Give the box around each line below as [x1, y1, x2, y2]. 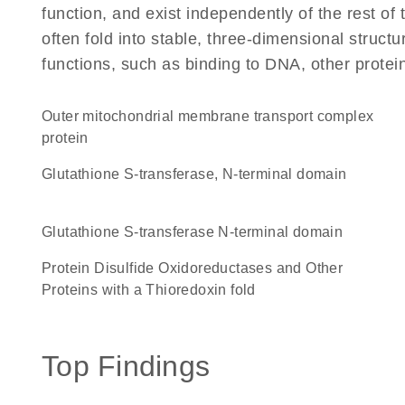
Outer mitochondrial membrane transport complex [42, 108, 53, 124]
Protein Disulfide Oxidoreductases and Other [42, 260, 52, 276]
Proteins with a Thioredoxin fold [42, 282, 256, 297]
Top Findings [42, 350, 210, 382]
